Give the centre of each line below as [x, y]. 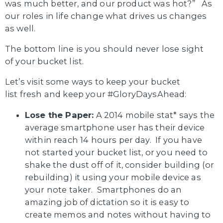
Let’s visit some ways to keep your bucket [93, 82]
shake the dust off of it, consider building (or [120, 165]
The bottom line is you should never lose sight [105, 49]
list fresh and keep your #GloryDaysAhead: [96, 94]
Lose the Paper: [59, 115]
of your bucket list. [45, 61]
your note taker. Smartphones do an [104, 189]
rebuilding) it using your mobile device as [113, 177]
